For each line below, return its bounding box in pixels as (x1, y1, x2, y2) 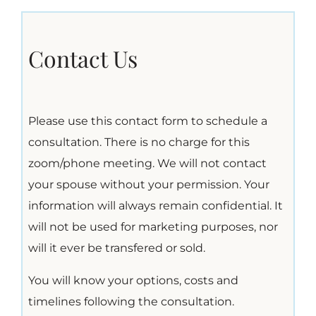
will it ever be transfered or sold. (28, 241, 205, 255)
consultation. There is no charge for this (28, 135, 250, 149)
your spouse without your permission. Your (28, 177, 269, 191)
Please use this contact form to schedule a (28, 114, 267, 128)
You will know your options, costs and (28, 273, 238, 287)
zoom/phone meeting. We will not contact (28, 156, 267, 170)
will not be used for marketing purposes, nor (28, 219, 278, 233)
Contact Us (28, 42, 138, 73)
